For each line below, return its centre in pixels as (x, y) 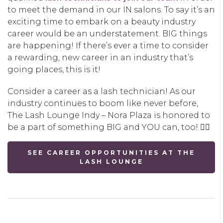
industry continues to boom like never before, (103, 103)
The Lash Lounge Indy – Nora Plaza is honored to (109, 115)
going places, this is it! (54, 69)
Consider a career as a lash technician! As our (102, 91)
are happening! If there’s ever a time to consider (108, 45)
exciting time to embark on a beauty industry (102, 21)
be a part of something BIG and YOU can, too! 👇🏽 (109, 127)
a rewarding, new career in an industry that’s (100, 57)
